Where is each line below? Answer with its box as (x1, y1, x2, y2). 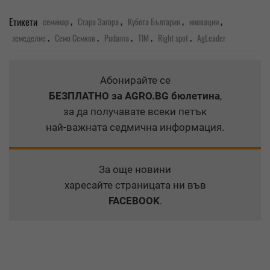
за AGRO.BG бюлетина (108, 90, 220, 102)
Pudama (104, 31, 129, 45)
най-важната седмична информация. (46, 121, 224, 134)
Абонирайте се (99, 74, 171, 87)
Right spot (158, 31, 188, 45)
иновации (189, 14, 219, 28)
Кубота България (128, 14, 180, 28)
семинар (43, 14, 69, 28)
